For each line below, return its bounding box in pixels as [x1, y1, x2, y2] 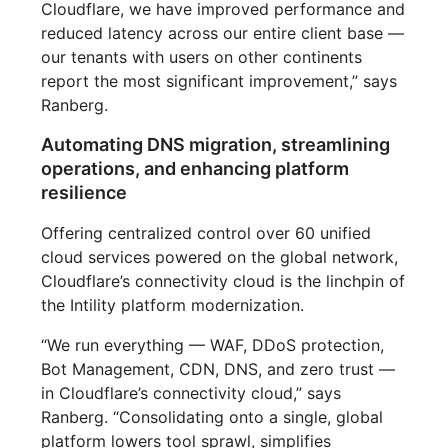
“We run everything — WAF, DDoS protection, [41, 335, 385, 356]
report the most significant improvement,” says [41, 71, 398, 92]
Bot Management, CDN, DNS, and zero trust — [41, 359, 396, 380]
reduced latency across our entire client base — [41, 23, 405, 44]
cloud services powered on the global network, [41, 247, 399, 268]
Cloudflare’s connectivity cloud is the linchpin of [41, 271, 406, 292]
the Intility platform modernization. [41, 295, 305, 316]
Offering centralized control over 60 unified [41, 223, 372, 244]
